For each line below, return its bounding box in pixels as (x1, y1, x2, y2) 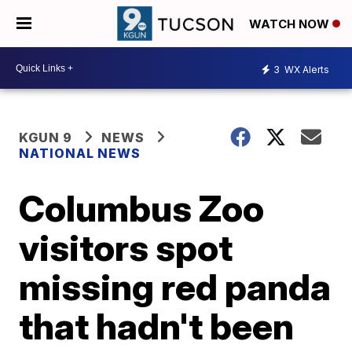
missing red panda (19, 265, 332, 309)
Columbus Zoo (19, 186, 265, 230)
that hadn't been (19, 304, 295, 348)
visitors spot (19, 225, 233, 269)
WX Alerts (282, 63, 329, 75)
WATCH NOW (249, 16, 332, 32)
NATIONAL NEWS (19, 145, 141, 161)
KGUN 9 (19, 130, 73, 145)
